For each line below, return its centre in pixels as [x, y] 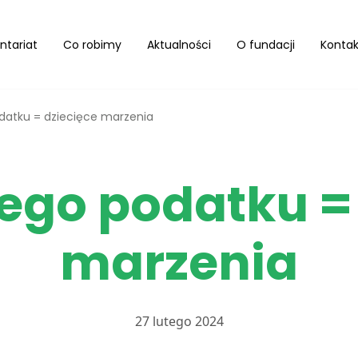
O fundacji [266, 44]
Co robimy [92, 44]
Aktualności [179, 44]
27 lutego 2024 [179, 321]
